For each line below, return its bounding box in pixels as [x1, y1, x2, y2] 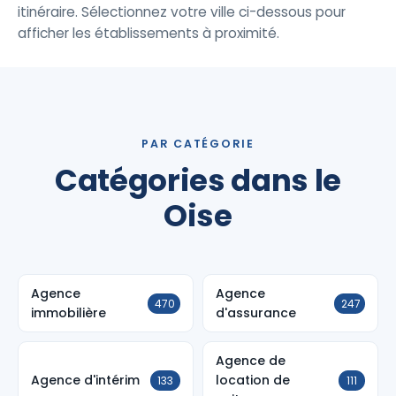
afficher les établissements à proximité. [18, 24, 279, 42]
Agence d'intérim [31, 371, 140, 389]
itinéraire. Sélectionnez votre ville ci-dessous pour [18, 3, 346, 21]
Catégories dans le [55, 159, 341, 202]
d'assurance [216, 304, 296, 322]
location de [216, 371, 290, 389]
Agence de [216, 352, 286, 369]
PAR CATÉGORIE [141, 136, 255, 151]
